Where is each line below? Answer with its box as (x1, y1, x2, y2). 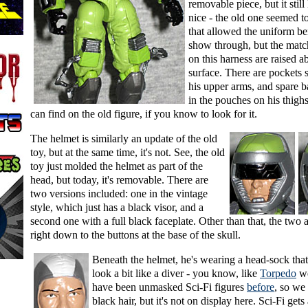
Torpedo (260, 267, 296, 280)
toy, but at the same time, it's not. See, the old (30, 146, 225, 159)
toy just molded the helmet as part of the (30, 160, 203, 173)
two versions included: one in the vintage (30, 188, 208, 200)
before (247, 281, 274, 294)
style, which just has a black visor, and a (30, 201, 203, 214)
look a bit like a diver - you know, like (92, 267, 260, 280)
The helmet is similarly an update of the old (30, 133, 217, 145)
